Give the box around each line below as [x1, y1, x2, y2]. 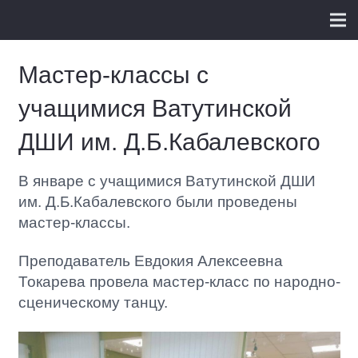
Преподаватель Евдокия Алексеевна [18, 253, 283, 269]
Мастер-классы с [18, 61, 209, 88]
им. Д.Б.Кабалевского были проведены [18, 193, 297, 210]
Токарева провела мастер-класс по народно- [18, 273, 340, 290]
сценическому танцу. [18, 294, 168, 311]
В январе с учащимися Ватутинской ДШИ [18, 172, 316, 189]
